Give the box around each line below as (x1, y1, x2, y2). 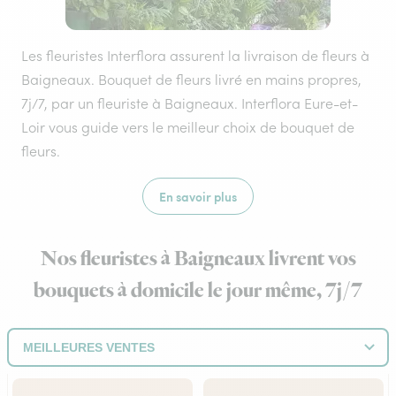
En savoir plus (159, 187, 237, 205)
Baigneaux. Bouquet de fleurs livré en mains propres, (21, 71, 362, 88)
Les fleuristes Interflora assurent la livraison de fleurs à (21, 47, 369, 65)
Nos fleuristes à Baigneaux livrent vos (40, 245, 356, 273)
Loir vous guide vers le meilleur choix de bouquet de (21, 118, 354, 136)
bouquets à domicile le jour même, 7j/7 (34, 277, 362, 305)
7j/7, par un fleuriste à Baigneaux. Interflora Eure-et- (21, 95, 358, 112)
